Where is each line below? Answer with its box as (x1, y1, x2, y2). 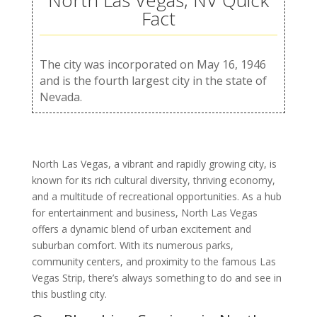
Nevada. (39, 89, 82, 105)
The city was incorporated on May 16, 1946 (39, 57, 266, 73)
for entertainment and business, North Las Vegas (31, 206, 258, 220)
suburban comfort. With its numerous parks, (31, 238, 234, 253)
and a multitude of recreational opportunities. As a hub (31, 190, 282, 204)
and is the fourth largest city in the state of (39, 73, 267, 89)
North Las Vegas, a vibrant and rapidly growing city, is (31, 157, 277, 171)
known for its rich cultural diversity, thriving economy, (31, 173, 275, 188)
